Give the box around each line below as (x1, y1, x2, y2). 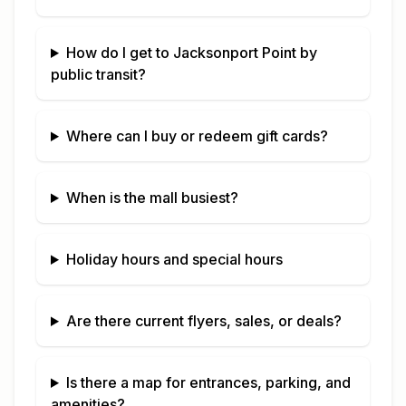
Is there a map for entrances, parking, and (65, 373, 351, 391)
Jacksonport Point (172, 43, 296, 62)
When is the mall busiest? (65, 188, 238, 207)
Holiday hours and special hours (65, 250, 283, 268)
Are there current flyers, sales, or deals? (65, 312, 342, 330)
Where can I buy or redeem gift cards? (65, 127, 328, 145)
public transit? (51, 65, 146, 83)
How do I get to (65, 43, 173, 62)
